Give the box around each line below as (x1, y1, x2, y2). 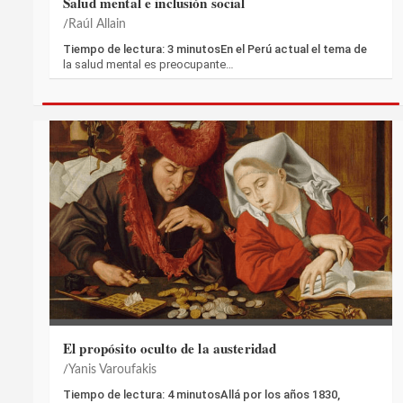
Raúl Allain (68, 17, 126, 31)
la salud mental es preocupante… (63, 57, 234, 71)
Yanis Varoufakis (68, 363, 157, 377)
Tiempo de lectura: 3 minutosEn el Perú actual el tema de (63, 41, 367, 56)
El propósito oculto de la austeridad (63, 338, 277, 359)
